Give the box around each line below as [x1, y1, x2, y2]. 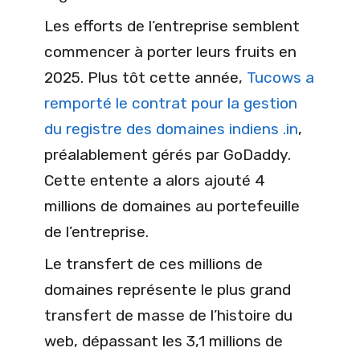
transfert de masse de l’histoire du [44, 305, 292, 325]
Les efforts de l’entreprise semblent [44, 16, 300, 35]
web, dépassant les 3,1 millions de [44, 331, 283, 350]
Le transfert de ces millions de [44, 254, 263, 273]
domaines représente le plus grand [44, 280, 291, 299]
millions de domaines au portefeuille [44, 196, 300, 215]
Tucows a [247, 67, 314, 87]
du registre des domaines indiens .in [44, 119, 298, 138]
